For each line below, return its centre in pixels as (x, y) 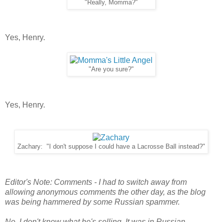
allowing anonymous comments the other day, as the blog (105, 192)
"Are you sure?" (111, 70)
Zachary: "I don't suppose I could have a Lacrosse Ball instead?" (111, 147)
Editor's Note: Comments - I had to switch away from (96, 182)
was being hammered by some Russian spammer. (92, 202)
